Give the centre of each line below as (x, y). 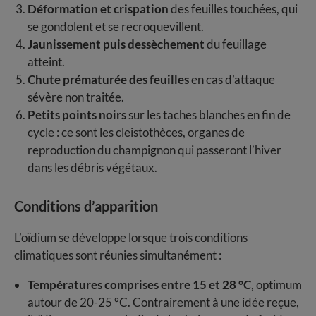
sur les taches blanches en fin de (208, 114)
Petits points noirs (77, 114)
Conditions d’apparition (86, 206)
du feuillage (235, 44)
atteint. (46, 61)
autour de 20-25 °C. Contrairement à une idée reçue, (163, 302)
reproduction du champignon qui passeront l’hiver (154, 150)
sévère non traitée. (75, 97)
